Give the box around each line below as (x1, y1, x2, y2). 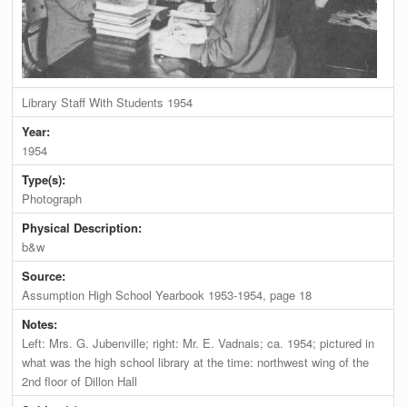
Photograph (22, 190, 83, 208)
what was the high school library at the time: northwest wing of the (22, 353, 370, 372)
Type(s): (22, 171, 70, 189)
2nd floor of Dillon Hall (22, 372, 138, 391)
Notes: (22, 315, 62, 333)
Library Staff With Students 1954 (22, 94, 194, 112)
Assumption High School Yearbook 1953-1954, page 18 (22, 286, 313, 304)
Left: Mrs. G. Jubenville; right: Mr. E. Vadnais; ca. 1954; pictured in (22, 334, 375, 352)
